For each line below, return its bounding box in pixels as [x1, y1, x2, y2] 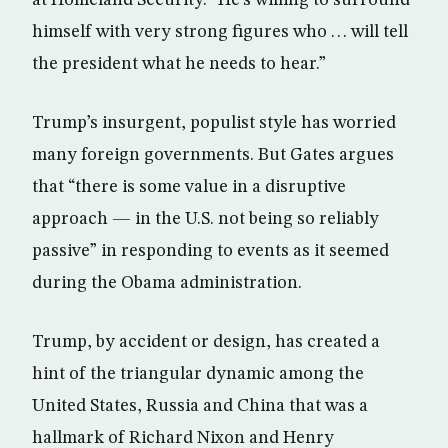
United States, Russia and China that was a [32, 396, 368, 415]
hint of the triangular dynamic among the [32, 364, 364, 383]
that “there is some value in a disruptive [32, 177, 346, 196]
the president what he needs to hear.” [32, 54, 326, 73]
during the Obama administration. [32, 273, 302, 292]
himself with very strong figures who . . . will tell [32, 22, 408, 41]
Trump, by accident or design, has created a [32, 332, 380, 351]
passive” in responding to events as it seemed [32, 241, 389, 260]
